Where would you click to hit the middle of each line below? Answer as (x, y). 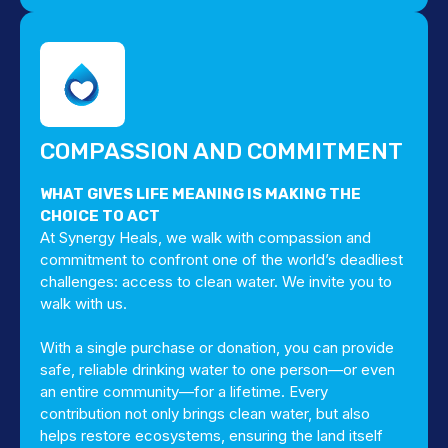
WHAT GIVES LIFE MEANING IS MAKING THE (200, 194)
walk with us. (83, 303)
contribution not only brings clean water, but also (205, 413)
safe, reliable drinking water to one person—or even (217, 369)
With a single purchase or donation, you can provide (217, 347)
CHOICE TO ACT (100, 216)
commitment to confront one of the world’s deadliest (221, 259)
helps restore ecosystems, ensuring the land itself (211, 435)
